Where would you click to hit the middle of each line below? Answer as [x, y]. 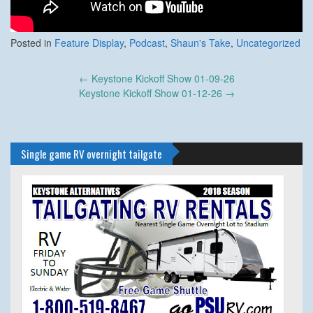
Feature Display [89, 42]
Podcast [147, 42]
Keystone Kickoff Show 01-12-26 [152, 93]
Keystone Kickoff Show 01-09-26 [161, 78]
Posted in [32, 42]
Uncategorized [268, 42]
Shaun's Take [201, 42]
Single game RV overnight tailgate [92, 153]
